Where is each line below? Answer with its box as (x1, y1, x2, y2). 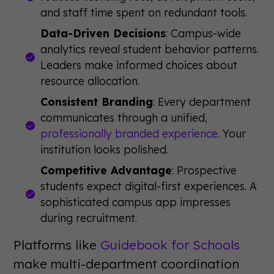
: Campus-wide (166, 26, 242, 40)
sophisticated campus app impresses (40, 194, 231, 209)
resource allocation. (40, 73, 140, 87)
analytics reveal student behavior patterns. (40, 42, 259, 56)
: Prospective (172, 163, 237, 177)
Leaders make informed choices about (40, 57, 238, 72)
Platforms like (13, 236, 101, 253)
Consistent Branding (40, 94, 154, 108)
